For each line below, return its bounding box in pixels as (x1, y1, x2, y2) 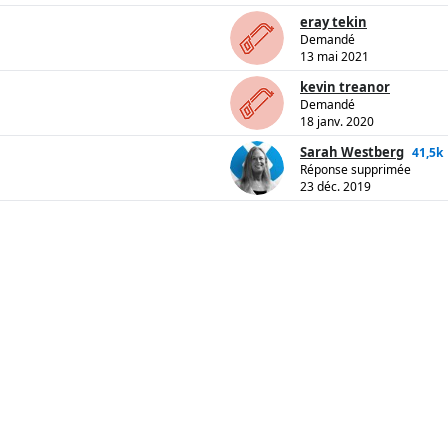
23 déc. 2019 (300, 178, 371, 196)
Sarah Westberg (300, 143, 404, 162)
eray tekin (300, 13, 367, 32)
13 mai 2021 (300, 48, 369, 66)
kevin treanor (300, 78, 390, 97)
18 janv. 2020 (300, 113, 374, 131)
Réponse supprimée (300, 161, 411, 179)
